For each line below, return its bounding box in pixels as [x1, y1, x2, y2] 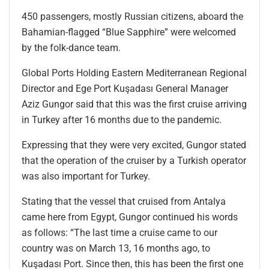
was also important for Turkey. [22, 170, 150, 182]
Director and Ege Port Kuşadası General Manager [22, 82, 228, 94]
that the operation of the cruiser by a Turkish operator [22, 154, 246, 166]
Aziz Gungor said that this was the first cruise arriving [22, 98, 247, 110]
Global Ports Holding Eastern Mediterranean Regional [22, 67, 247, 79]
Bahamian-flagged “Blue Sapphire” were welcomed [22, 26, 236, 38]
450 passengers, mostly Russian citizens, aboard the [22, 10, 243, 22]
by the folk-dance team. [22, 41, 121, 53]
